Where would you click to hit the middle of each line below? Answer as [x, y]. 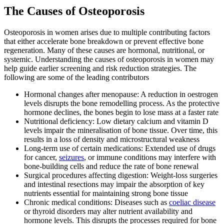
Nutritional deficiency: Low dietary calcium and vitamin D [116, 121]
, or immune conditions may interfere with [150, 157]
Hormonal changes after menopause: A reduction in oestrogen [121, 94]
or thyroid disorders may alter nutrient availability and [108, 211]
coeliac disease [192, 202]
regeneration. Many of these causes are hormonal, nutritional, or [104, 50]
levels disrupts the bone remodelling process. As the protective [122, 103]
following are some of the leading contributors [76, 77]
